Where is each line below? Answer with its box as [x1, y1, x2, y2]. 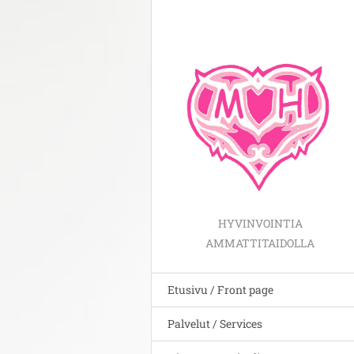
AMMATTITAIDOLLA [205, 235, 314, 250]
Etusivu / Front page [168, 281, 273, 297]
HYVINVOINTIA [217, 215, 303, 231]
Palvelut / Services [168, 315, 262, 331]
